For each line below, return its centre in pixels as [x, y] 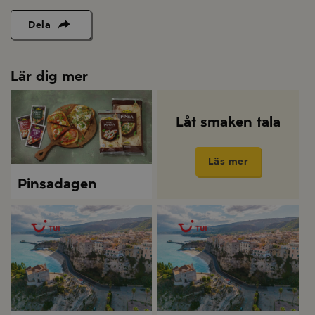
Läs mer [228, 161]
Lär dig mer [49, 76]
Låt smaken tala [228, 121]
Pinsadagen [57, 184]
